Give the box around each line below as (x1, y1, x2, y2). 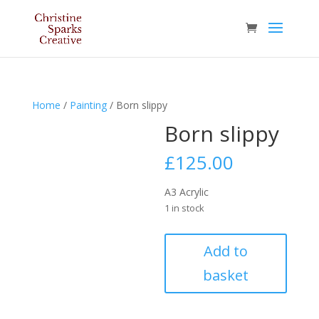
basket (203, 266, 249, 285)
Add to (204, 241, 249, 261)
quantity (164, 267, 202, 281)
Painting (69, 98, 107, 112)
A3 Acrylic (164, 185, 209, 199)
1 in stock (164, 202, 205, 214)
